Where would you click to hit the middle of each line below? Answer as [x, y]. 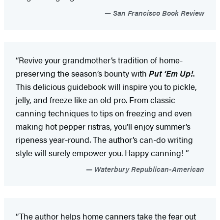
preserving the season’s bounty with [82, 73]
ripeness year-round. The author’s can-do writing [104, 139]
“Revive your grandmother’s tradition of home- [99, 60]
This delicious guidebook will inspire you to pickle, [106, 86]
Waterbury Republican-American [148, 168]
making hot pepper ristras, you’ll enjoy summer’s [103, 126]
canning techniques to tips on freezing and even [104, 113]
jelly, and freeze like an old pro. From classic [96, 99]
